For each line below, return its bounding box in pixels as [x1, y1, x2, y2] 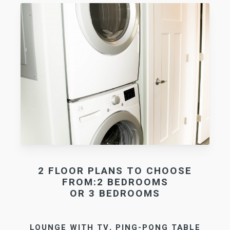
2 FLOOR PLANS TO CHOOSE [38, 164, 192, 179]
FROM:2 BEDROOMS [62, 175, 168, 190]
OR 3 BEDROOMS [70, 186, 160, 201]
